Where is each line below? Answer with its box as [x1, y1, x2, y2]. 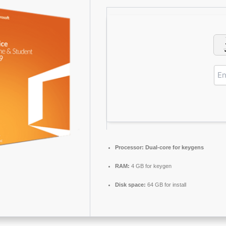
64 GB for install [146, 182, 186, 188]
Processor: [115, 144, 144, 150]
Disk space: [115, 182, 146, 188]
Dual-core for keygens [144, 144, 204, 150]
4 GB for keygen [130, 163, 172, 169]
